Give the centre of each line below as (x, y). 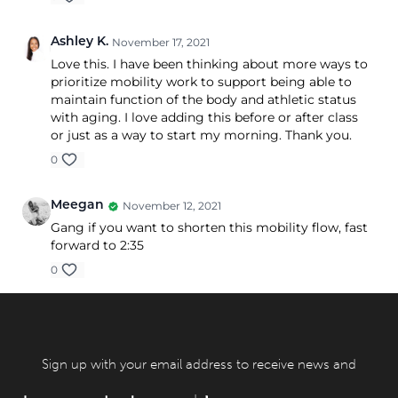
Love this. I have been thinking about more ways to (209, 64)
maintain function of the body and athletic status (203, 99)
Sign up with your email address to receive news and (199, 364)
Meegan (77, 206)
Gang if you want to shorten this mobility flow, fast (209, 227)
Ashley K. (80, 42)
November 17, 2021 (161, 42)
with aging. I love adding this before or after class (204, 117)
